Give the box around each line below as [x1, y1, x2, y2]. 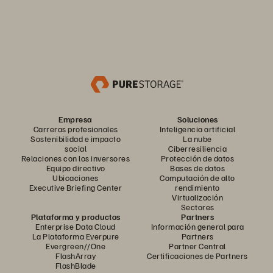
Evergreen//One [46, 241, 105, 251]
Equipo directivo [46, 163, 105, 173]
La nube [183, 133, 212, 144]
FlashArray [55, 250, 96, 261]
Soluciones [177, 114, 218, 124]
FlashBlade [55, 260, 96, 271]
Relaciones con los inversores [21, 153, 130, 163]
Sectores [180, 202, 214, 212]
